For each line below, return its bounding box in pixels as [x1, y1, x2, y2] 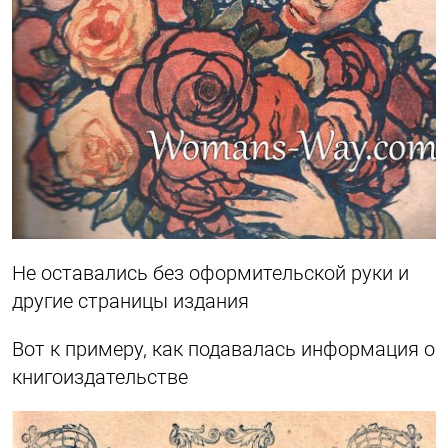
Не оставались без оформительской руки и [12, 260, 409, 285]
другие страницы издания [12, 288, 249, 313]
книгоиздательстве [12, 364, 188, 389]
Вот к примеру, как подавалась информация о [12, 336, 435, 361]
